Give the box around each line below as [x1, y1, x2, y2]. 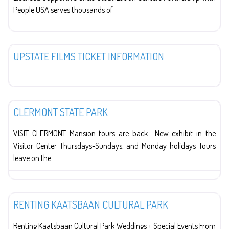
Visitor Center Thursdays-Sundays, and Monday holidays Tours [13, 140, 216, 151]
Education [17, 87, 45, 96]
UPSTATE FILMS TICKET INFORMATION [13, 49, 164, 63]
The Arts [17, 31, 40, 40]
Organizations [17, 179, 54, 189]
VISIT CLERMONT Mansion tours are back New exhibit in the [13, 128, 216, 139]
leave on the [13, 152, 51, 163]
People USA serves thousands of [13, 4, 113, 15]
